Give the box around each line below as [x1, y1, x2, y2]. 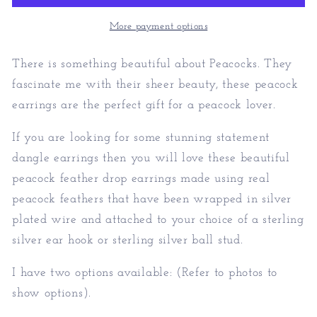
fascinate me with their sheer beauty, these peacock [12, 78, 299, 91]
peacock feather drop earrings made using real [12, 173, 270, 185]
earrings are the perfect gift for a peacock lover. [12, 98, 276, 111]
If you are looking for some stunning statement [12, 132, 270, 144]
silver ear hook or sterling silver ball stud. [12, 234, 247, 247]
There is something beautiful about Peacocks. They [12, 57, 293, 70]
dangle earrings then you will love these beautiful [12, 152, 290, 165]
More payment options [109, 22, 208, 32]
